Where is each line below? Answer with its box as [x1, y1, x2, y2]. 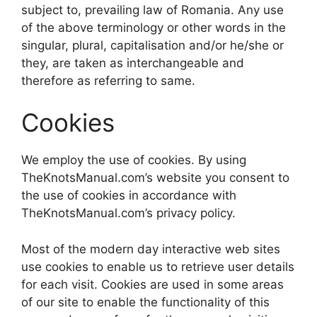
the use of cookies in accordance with [21, 188, 236, 202]
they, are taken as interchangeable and [21, 55, 244, 70]
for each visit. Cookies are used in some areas [21, 277, 284, 292]
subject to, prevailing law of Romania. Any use [21, 2, 284, 17]
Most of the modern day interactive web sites [21, 241, 280, 256]
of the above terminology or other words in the [21, 20, 286, 35]
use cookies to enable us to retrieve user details [21, 259, 294, 274]
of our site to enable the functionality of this [21, 294, 270, 309]
